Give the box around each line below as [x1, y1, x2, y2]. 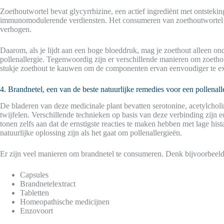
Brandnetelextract [20, 179, 75, 188]
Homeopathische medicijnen [20, 197, 109, 206]
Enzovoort [20, 206, 53, 215]
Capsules [20, 170, 48, 179]
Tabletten [20, 188, 49, 197]
